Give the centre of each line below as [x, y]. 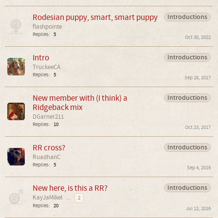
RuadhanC [46, 157]
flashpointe [47, 27]
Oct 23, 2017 [198, 127]
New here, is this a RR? [70, 188]
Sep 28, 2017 [198, 78]
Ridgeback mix [58, 107]
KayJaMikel [47, 197]
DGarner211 [48, 117]
